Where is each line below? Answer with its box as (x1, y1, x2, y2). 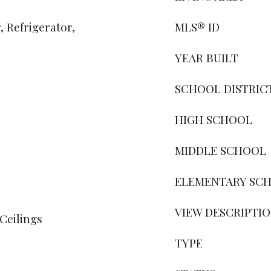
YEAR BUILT (175, 50, 238, 65)
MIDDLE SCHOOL (175, 142, 266, 158)
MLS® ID (175, 19, 220, 34)
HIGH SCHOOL (175, 111, 252, 127)
